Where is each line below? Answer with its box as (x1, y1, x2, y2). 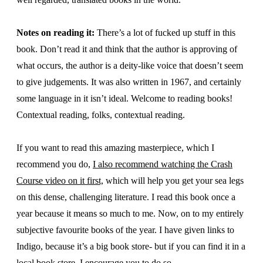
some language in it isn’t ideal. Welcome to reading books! (16, 93, 232, 103)
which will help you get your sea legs (103, 176, 244, 186)
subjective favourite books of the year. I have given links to (16, 225, 234, 235)
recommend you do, (16, 159, 93, 169)
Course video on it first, (16, 176, 103, 186)
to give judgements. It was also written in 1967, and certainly (16, 77, 241, 87)
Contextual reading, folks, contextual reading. (16, 110, 185, 120)
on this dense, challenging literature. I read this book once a (16, 192, 235, 202)
